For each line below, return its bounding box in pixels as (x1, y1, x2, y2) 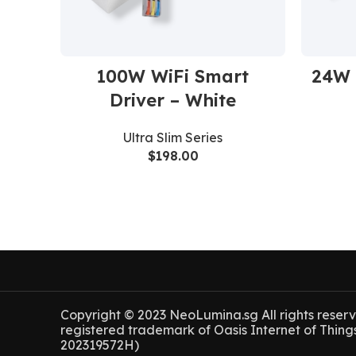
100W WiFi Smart (97, 65, 249, 88)
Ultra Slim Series (123, 130, 222, 146)
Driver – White (110, 89, 236, 112)
